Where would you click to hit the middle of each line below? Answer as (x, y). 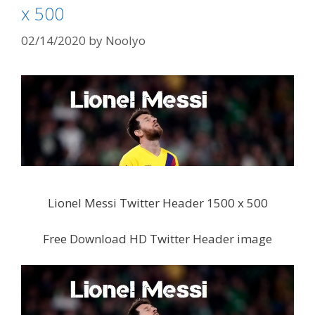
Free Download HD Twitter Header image (157, 238)
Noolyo (126, 40)
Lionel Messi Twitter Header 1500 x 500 (157, 203)
